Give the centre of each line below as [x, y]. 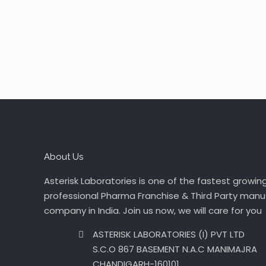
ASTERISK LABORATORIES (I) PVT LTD [169, 234]
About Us [64, 157]
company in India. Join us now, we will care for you [153, 210]
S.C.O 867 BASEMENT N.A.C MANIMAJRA [175, 249]
